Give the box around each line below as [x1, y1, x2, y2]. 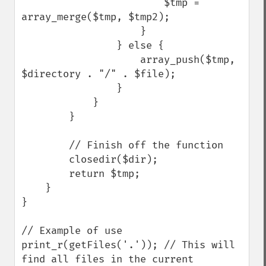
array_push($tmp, [21, 53, 140, 66]
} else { [21, 39, 116, 52]
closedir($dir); [21, 153, 69, 166]
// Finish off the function [21, 139, 69, 151]
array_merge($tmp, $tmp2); [21, 11, 170, 23]
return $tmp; [21, 167, 69, 180]
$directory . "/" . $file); [21, 68, 176, 80]
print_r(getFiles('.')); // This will [21, 239, 235, 251]
